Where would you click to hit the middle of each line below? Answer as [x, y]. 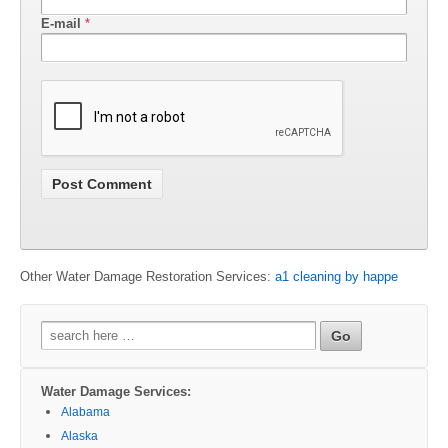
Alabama [85, 411]
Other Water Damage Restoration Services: [147, 276]
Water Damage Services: [116, 391]
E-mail [61, 24]
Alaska [79, 435]
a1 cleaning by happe [336, 276]
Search [61, 328]
